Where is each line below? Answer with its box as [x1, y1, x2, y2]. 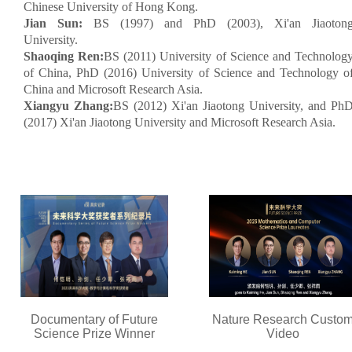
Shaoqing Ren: [24, 49, 104, 64]
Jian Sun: [24, 16, 93, 31]
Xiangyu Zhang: [24, 99, 113, 113]
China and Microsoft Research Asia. [24, 82, 203, 97]
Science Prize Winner [34, 327, 155, 341]
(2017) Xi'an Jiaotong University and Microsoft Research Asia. [24, 115, 335, 130]
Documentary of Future [31, 313, 158, 327]
